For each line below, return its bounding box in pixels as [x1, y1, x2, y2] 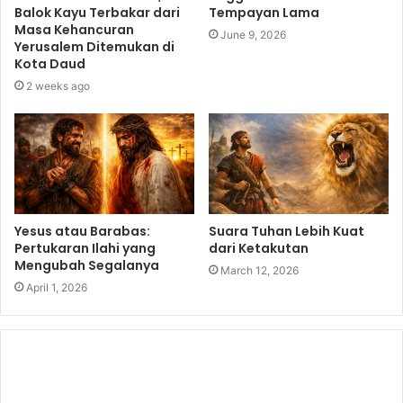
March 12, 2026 [220, 264, 299, 278]
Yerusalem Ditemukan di [14, 37, 175, 56]
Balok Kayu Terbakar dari [14, 3, 180, 22]
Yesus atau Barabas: [14, 222, 150, 241]
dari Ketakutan [209, 239, 309, 258]
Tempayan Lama [209, 3, 319, 22]
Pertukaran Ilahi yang [14, 239, 156, 258]
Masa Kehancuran [14, 20, 134, 39]
